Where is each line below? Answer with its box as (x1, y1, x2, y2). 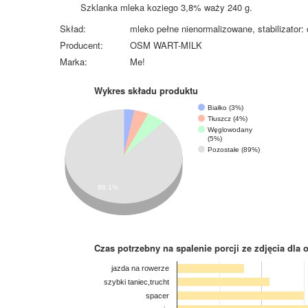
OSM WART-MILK (130, 38, 202, 52)
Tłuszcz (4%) (208, 114, 247, 122)
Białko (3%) (208, 103, 243, 111)
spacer (146, 291, 169, 300)
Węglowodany (208, 125, 252, 133)
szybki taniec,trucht (104, 278, 169, 287)
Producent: (60, 38, 103, 52)
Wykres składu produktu (94, 84, 198, 97)
